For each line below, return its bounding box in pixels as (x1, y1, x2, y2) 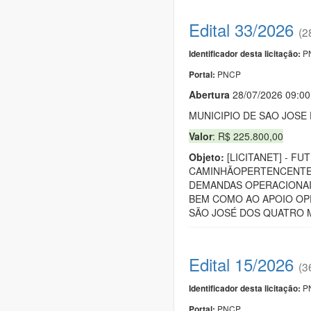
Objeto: (189, 149, 224, 164)
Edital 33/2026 (189, 17, 294, 42)
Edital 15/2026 (189, 251, 294, 276)
